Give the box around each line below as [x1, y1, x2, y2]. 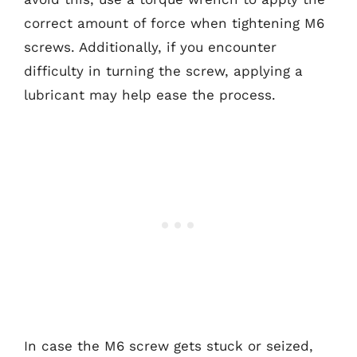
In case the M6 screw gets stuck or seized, [24, 338, 313, 354]
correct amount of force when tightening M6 [24, 14, 324, 31]
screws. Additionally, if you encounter [24, 38, 277, 55]
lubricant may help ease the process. [24, 86, 276, 103]
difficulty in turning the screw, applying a [24, 62, 303, 79]
